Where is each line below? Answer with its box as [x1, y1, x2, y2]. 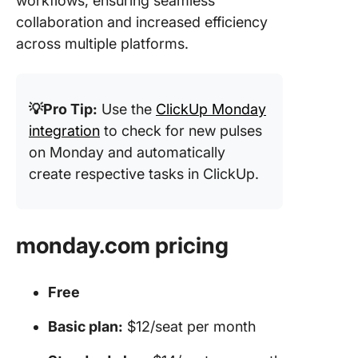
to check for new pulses [100, 122, 262, 139]
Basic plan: [48, 318, 123, 335]
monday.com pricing [16, 232, 229, 259]
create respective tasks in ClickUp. [29, 165, 259, 182]
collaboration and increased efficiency [16, 14, 268, 30]
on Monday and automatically [29, 144, 225, 161]
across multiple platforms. [16, 35, 189, 52]
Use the [97, 101, 156, 117]
